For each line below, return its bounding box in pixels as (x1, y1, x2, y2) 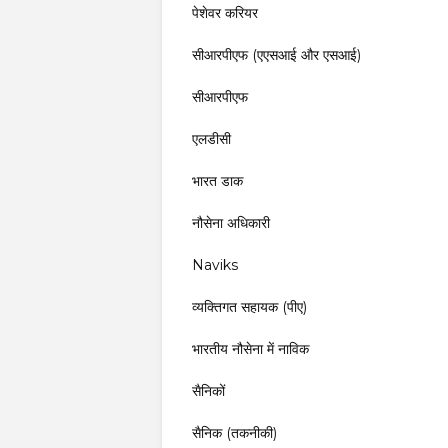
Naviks (192, 256, 238, 274)
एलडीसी (192, 130, 231, 148)
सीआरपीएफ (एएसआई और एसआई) (192, 46, 361, 64)
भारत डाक (192, 172, 243, 190)
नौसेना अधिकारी (192, 214, 270, 232)
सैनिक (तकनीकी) (192, 424, 277, 442)
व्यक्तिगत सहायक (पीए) (192, 298, 307, 316)
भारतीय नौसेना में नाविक (192, 340, 309, 358)
